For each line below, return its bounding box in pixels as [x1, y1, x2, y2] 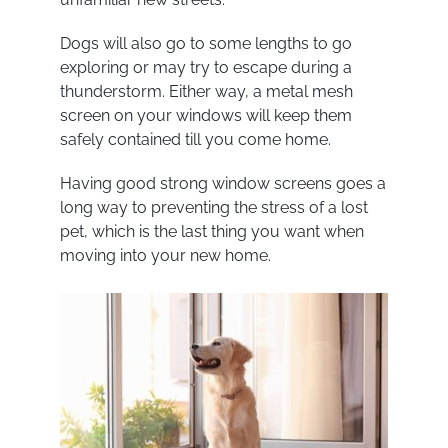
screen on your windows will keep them [59, 105, 352, 125]
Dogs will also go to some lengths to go [59, 33, 352, 53]
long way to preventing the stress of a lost [59, 197, 368, 217]
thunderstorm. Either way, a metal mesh [59, 81, 353, 101]
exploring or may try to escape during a [59, 57, 352, 77]
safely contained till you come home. [59, 129, 331, 149]
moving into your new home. [59, 245, 271, 265]
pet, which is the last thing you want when [59, 221, 364, 241]
